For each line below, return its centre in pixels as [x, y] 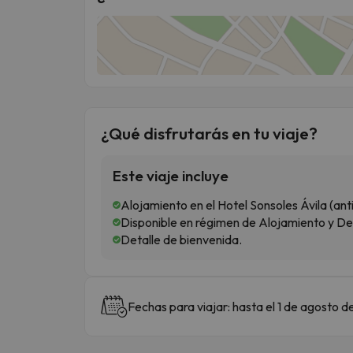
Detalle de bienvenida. [181, 239]
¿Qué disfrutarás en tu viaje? [209, 133]
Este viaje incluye [171, 175]
